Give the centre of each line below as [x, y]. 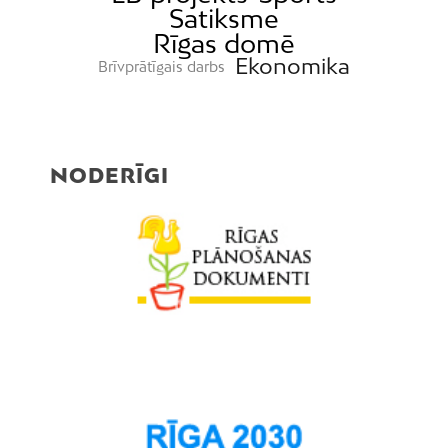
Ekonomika [292, 66]
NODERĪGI [109, 175]
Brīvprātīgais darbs [162, 66]
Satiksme [224, 18]
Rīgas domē [224, 43]
